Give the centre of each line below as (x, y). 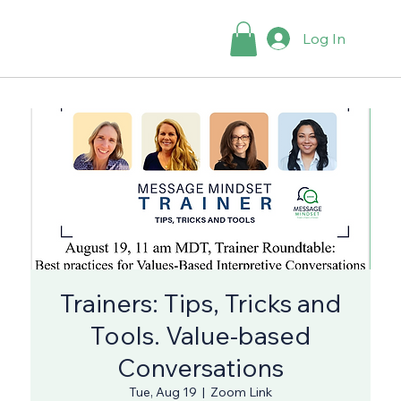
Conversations (200, 368)
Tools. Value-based (200, 336)
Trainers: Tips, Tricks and (200, 303)
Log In (324, 39)
